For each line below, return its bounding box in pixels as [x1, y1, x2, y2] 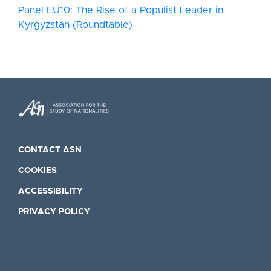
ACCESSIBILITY [18, 187, 83, 195]
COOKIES [18, 166, 57, 175]
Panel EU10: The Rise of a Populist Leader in [18, 5, 223, 15]
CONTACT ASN [18, 146, 82, 154]
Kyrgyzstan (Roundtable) [18, 20, 132, 30]
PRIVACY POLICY [18, 207, 90, 216]
